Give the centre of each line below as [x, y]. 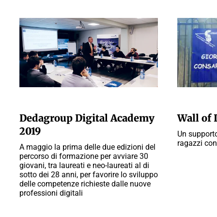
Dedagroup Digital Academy [87, 118]
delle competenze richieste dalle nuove [85, 184]
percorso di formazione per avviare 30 [84, 156]
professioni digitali [51, 193]
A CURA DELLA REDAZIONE [57, 101]
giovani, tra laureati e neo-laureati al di [84, 165]
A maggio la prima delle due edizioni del [87, 147]
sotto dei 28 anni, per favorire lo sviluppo [89, 175]
